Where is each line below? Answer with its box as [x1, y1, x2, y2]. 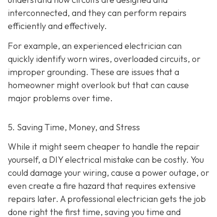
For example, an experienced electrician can [8, 40, 182, 52]
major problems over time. [8, 93, 113, 104]
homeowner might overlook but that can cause [8, 79, 189, 91]
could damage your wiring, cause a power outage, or [8, 167, 209, 178]
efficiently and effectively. [8, 20, 107, 32]
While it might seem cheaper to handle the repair [8, 140, 200, 152]
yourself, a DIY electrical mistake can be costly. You [8, 154, 204, 165]
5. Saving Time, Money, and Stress [8, 122, 140, 133]
